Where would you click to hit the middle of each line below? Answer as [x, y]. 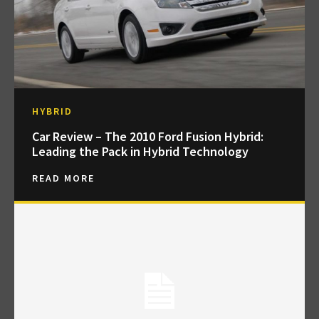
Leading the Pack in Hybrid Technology [140, 152]
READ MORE [63, 178]
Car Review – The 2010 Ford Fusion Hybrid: [148, 137]
